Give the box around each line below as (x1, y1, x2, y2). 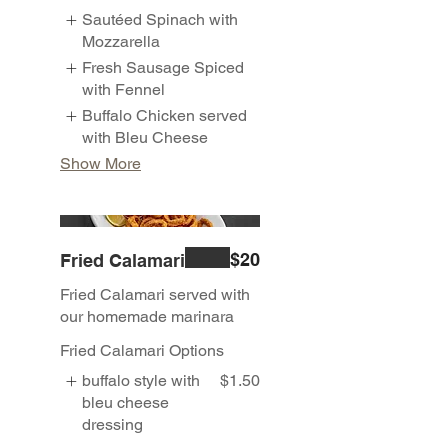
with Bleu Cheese (82, 127, 209, 147)
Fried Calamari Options (60, 341, 224, 361)
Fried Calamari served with (60, 285, 250, 305)
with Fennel (82, 79, 166, 99)
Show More (60, 153, 141, 173)
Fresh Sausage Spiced (82, 57, 245, 77)
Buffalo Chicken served (82, 105, 248, 125)
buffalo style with (82, 371, 201, 391)
